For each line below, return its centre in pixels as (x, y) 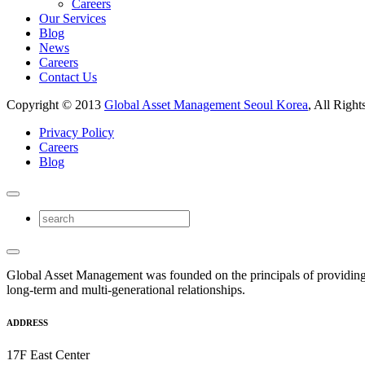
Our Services (73, 18)
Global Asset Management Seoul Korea (206, 104)
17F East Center (48, 354)
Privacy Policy (77, 132)
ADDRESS (27, 322)
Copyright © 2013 (55, 104)
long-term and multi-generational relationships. (126, 289)
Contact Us (68, 77)
